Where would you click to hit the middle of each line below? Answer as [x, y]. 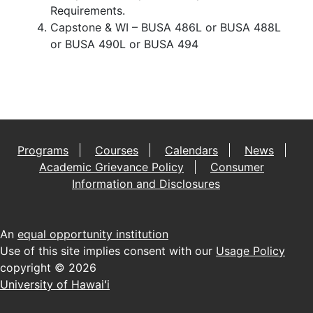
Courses [117, 150]
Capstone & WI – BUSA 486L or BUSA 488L [166, 27]
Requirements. [88, 10]
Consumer [237, 167]
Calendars [191, 150]
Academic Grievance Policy [111, 167]
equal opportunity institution [93, 234]
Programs [43, 150]
